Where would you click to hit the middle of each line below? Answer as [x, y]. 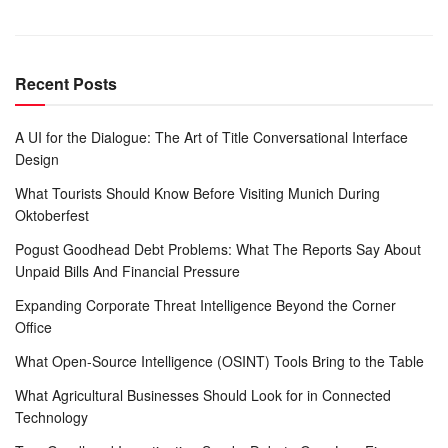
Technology [51, 416]
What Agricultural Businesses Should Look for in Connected [203, 394]
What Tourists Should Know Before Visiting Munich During [197, 192]
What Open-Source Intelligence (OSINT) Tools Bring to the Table [219, 360]
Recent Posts [66, 83]
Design [37, 158]
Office [33, 326]
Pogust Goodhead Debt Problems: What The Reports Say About [218, 248]
